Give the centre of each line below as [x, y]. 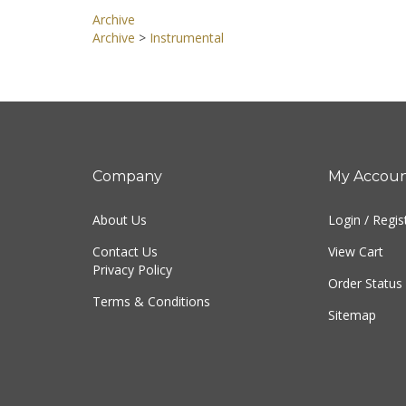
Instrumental [187, 43]
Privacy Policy [132, 275]
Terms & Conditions [151, 307]
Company [127, 182]
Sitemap [352, 320]
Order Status [365, 289]
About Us [120, 225]
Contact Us [125, 257]
